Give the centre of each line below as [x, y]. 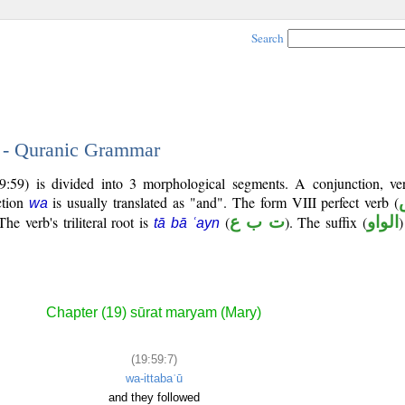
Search [268, 38]
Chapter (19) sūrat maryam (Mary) [154, 313]
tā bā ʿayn [187, 223]
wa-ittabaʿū [154, 378]
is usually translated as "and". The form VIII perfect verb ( [223, 202]
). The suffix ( [325, 222]
